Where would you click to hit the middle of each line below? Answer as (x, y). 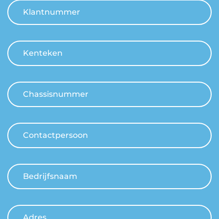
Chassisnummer (56, 94)
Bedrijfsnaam (50, 176)
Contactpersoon (55, 135)
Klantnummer (52, 12)
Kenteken (43, 53)
